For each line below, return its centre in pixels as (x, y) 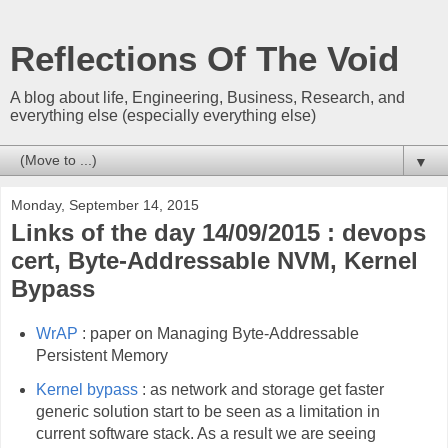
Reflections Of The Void (204, 59)
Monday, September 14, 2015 (105, 205)
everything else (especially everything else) (163, 115)
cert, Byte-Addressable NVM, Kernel (214, 260)
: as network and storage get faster (260, 389)
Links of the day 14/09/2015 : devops (218, 232)
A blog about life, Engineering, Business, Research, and (207, 97)
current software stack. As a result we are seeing (205, 433)
